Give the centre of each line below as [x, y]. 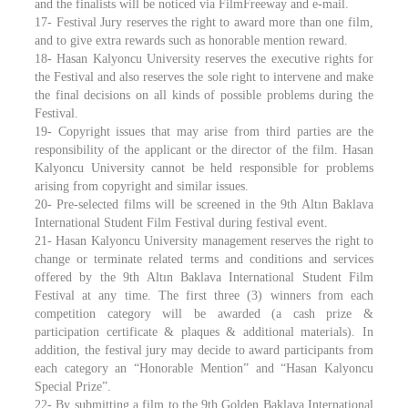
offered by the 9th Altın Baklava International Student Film [204, 277]
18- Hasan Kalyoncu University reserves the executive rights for [204, 59]
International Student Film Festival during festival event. [181, 223]
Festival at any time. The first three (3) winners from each [204, 296]
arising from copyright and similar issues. [142, 186]
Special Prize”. [73, 387]
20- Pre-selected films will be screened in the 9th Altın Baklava [204, 204]
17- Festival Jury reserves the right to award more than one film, [204, 22]
